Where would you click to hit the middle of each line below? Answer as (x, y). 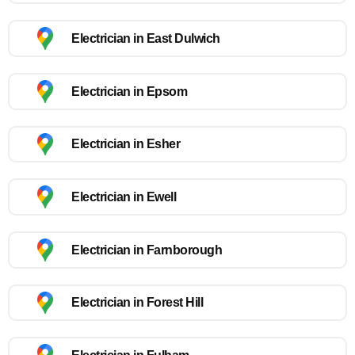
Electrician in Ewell (124, 197)
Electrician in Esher (126, 144)
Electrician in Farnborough (147, 250)
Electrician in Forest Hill (137, 303)
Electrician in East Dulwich (146, 39)
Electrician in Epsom (129, 91)
